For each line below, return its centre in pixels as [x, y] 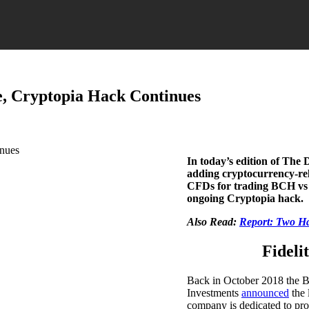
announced [265, 292]
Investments [214, 292]
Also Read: [213, 221]
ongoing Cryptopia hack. [245, 198]
